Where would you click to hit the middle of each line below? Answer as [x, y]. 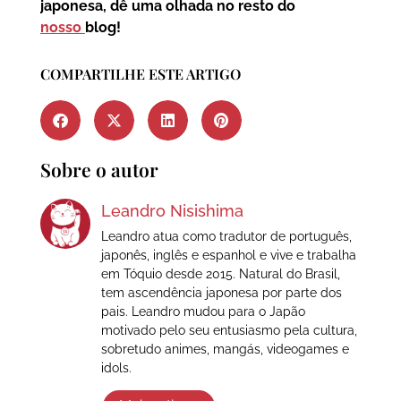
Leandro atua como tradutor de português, [226, 237]
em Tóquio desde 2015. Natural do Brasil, [220, 274]
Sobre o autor [99, 170]
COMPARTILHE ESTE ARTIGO [140, 74]
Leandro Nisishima [172, 211]
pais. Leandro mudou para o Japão [203, 312]
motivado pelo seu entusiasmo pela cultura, [229, 331]
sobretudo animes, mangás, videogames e [225, 350]
